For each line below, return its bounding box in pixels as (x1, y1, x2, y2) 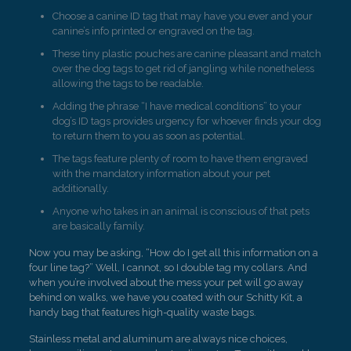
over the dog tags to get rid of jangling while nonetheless (52, 63, 314, 74)
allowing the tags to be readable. (52, 78, 204, 89)
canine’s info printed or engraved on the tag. (52, 25, 255, 37)
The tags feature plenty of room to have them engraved (52, 153, 308, 165)
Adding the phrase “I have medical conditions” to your (52, 100, 302, 112)
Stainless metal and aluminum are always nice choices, (28, 333, 288, 345)
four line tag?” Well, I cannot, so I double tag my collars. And (28, 262, 307, 273)
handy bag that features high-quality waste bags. (28, 306, 256, 318)
